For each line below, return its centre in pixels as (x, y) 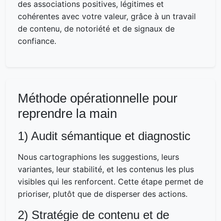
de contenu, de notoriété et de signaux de (96, 28)
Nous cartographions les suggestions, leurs (98, 157)
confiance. (37, 41)
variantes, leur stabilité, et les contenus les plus (106, 169)
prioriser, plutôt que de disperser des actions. (103, 194)
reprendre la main (67, 113)
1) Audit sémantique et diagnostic (104, 136)
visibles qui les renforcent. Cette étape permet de (110, 181)
